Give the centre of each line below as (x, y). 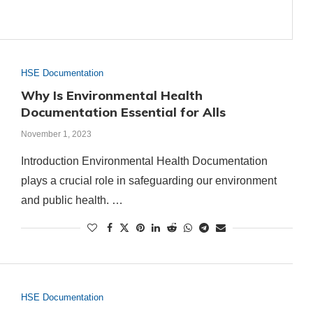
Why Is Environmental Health (111, 95)
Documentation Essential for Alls (123, 112)
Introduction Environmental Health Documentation (144, 161)
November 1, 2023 (56, 134)
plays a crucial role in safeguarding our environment (148, 181)
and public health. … (72, 200)
